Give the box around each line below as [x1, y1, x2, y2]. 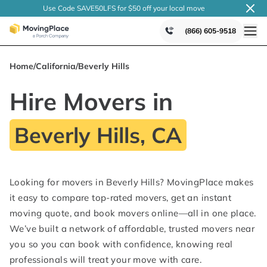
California [36, 61, 76, 72]
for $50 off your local [116, 4, 185, 13]
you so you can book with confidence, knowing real [10, 238, 233, 250]
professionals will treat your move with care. [10, 254, 201, 265]
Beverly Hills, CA [14, 122, 182, 148]
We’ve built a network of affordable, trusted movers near [10, 223, 254, 234]
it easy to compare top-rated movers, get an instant [10, 192, 232, 203]
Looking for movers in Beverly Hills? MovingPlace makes [10, 176, 254, 188]
